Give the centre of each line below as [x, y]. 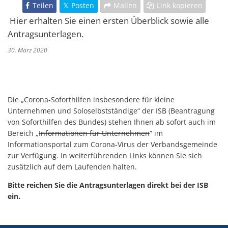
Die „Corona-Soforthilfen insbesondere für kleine [91, 100]
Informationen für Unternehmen [94, 133]
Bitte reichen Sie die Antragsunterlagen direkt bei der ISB [108, 185]
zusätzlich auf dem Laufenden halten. [72, 167]
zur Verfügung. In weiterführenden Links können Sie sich [105, 156]
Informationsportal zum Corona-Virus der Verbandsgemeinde [112, 145]
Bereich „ [23, 133]
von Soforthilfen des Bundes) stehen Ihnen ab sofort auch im [112, 122]
